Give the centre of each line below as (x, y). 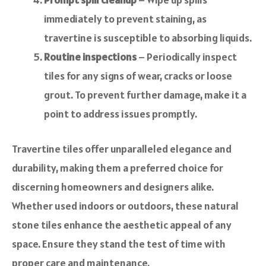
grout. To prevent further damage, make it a (145, 95)
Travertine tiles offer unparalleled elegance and (122, 149)
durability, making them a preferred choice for (118, 168)
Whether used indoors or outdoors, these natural (125, 206)
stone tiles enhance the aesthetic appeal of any (122, 225)
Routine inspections (90, 57)
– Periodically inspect (187, 57)
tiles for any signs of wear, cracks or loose (138, 76)
